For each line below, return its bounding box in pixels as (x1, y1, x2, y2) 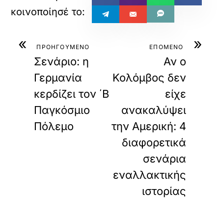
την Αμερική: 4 (111, 120, 186, 133)
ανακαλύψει (121, 104, 186, 116)
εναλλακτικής (112, 168, 186, 181)
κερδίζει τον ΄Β (34, 87, 110, 100)
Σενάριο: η (34, 55, 89, 68)
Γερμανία (34, 71, 82, 84)
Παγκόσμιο (34, 104, 90, 116)
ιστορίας (141, 185, 186, 197)
